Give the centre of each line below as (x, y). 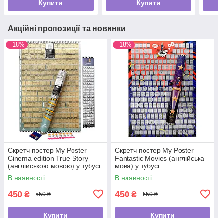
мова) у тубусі (137, 166)
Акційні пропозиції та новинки (67, 28)
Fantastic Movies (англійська (160, 158)
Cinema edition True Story (48, 158)
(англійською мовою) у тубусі (54, 166)
